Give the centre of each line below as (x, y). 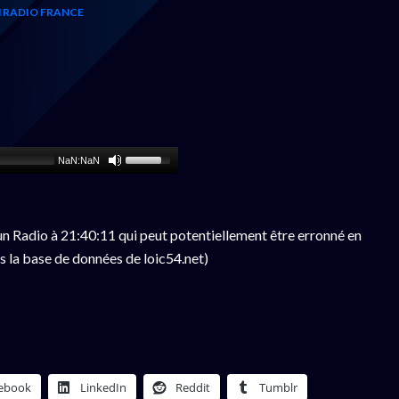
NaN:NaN (79, 160)
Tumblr (278, 387)
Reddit (193, 387)
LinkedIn (103, 387)
